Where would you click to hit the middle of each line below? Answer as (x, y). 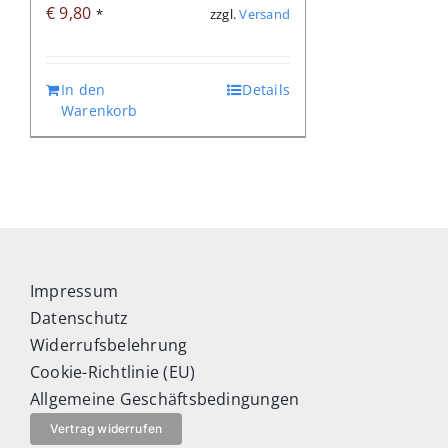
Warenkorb (99, 111)
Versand (264, 13)
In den (83, 90)
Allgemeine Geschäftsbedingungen (164, 399)
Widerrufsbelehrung (108, 345)
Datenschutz (79, 318)
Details (266, 90)
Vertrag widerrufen (106, 429)
